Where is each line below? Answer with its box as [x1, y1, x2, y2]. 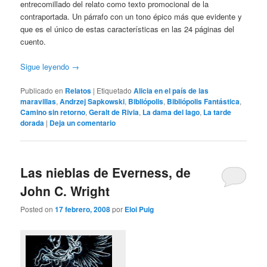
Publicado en [20, 85, 64, 96]
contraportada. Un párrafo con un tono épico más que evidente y [20, 11, 243, 23]
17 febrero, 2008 [55, 203, 111, 215]
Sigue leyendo [20, 61, 72, 73]
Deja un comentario [49, 117, 116, 129]
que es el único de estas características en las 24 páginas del [20, 23, 235, 35]
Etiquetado [97, 85, 132, 96]
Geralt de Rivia [89, 107, 139, 118]
